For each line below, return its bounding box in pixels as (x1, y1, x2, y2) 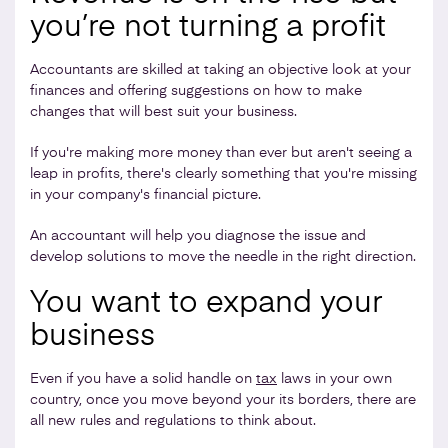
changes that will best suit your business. (30, 104, 297, 119)
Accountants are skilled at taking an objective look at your (30, 62, 411, 77)
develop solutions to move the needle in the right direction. (30, 249, 416, 264)
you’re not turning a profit (30, 12, 386, 43)
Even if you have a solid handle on (30, 371, 256, 386)
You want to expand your (30, 288, 383, 319)
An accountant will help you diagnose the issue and (30, 228, 366, 243)
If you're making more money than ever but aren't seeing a (30, 145, 412, 160)
